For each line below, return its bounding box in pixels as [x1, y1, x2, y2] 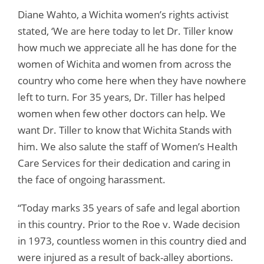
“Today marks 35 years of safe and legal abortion [18, 200, 240, 214]
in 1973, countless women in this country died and [18, 233, 246, 247]
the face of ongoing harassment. [18, 172, 166, 186]
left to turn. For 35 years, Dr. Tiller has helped [18, 90, 225, 104]
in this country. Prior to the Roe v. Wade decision [18, 217, 240, 231]
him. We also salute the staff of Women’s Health [18, 139, 237, 153]
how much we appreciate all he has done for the [18, 40, 237, 54]
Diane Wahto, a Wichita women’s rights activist [18, 7, 229, 21]
